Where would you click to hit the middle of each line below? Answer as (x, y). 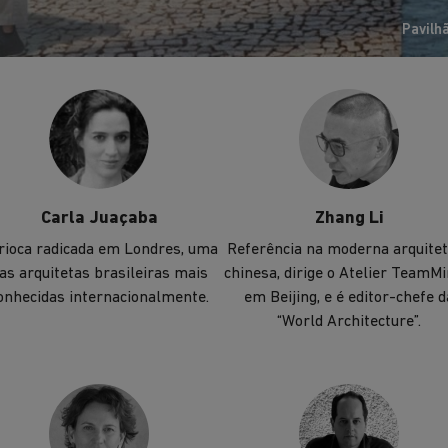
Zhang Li (349, 219)
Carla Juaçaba (99, 219)
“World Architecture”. (349, 321)
